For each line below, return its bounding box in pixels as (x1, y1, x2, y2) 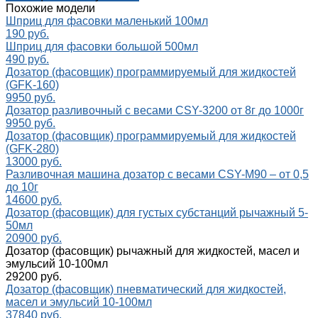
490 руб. (6, 53, 49, 66)
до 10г (6, 181, 38, 194)
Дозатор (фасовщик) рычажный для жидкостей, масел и (6, 245, 300, 258)
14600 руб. (6, 194, 62, 207)
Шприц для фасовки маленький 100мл (6, 15, 208, 28)
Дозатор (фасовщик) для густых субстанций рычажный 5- (6, 207, 308, 219)
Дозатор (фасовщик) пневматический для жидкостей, (6, 283, 286, 296)
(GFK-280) (6, 143, 59, 155)
